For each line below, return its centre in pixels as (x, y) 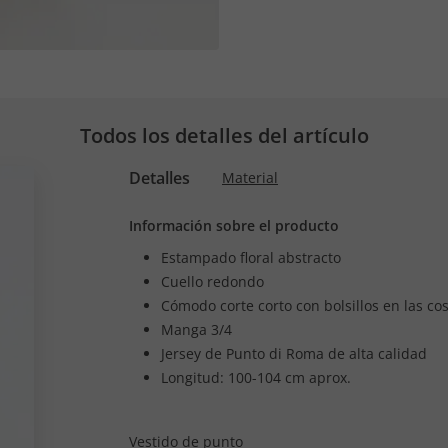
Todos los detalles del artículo (224, 135)
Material (250, 177)
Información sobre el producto (234, 225)
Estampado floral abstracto (251, 257)
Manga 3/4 (196, 329)
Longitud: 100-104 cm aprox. (256, 377)
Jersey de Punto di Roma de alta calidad (294, 353)
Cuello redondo (212, 281)
